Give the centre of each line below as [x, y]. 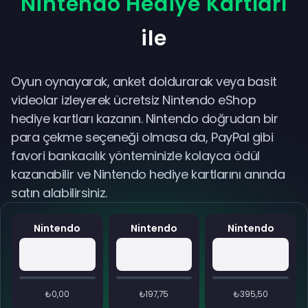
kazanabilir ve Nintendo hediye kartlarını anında [148, 174]
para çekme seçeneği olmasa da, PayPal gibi [142, 137]
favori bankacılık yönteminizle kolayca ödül [135, 156]
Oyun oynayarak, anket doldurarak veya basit [144, 81]
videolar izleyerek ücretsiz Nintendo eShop [134, 100]
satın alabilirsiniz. [61, 193]
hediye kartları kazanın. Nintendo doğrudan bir [145, 119]
